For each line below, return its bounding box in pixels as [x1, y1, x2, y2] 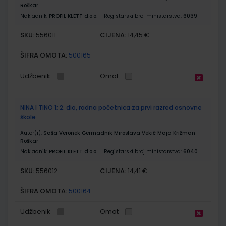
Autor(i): [20, 129, 43, 137]
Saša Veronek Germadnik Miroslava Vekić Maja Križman [43, 129, 195, 137]
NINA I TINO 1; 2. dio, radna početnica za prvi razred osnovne [20, 103, 202, 112]
